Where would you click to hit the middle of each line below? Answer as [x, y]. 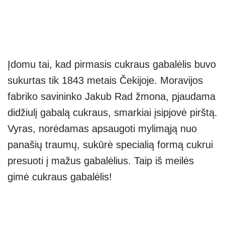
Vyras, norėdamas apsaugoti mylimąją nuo [102, 129]
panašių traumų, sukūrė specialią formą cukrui [110, 145]
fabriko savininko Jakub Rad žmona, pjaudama [111, 97]
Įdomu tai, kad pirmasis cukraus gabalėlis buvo [112, 65]
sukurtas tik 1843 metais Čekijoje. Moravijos [105, 81]
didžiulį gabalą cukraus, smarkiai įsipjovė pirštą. [113, 113]
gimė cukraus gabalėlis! [60, 177]
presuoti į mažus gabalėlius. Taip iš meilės [101, 161]
